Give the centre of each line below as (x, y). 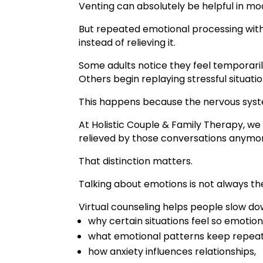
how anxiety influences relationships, (172, 251)
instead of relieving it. (127, 42)
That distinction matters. (136, 161)
